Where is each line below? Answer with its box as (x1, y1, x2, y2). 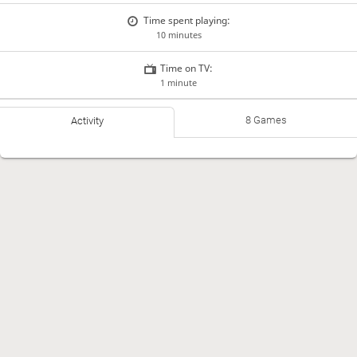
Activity (70, 115, 104, 127)
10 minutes (155, 29, 202, 41)
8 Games (245, 114, 287, 127)
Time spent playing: (143, 14, 230, 28)
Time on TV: (160, 61, 214, 75)
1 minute (160, 76, 197, 88)
